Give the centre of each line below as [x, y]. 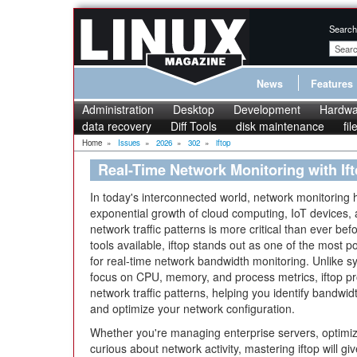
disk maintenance [280, 126]
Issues [129, 143]
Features [332, 84]
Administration [118, 109]
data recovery [117, 126]
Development [267, 109]
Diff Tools [194, 126]
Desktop [194, 109]
